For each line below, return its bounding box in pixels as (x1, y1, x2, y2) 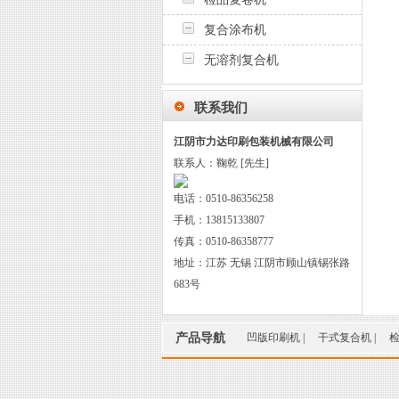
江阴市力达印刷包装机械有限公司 (174, 135, 334, 148)
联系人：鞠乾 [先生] (174, 157, 269, 169)
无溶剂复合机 (204, 53, 279, 67)
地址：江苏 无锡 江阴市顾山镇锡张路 (174, 256, 350, 269)
